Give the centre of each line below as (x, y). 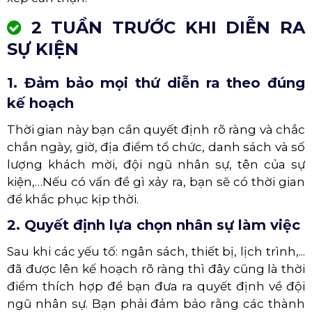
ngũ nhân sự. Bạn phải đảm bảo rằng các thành (156, 303)
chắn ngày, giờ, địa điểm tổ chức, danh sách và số (156, 147)
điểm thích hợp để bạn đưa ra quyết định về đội (156, 286)
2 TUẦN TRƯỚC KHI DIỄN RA (163, 27)
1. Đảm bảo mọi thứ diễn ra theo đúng (156, 83)
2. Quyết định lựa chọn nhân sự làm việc (154, 225)
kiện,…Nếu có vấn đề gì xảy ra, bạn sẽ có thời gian (156, 181)
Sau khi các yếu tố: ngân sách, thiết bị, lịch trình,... (156, 251)
